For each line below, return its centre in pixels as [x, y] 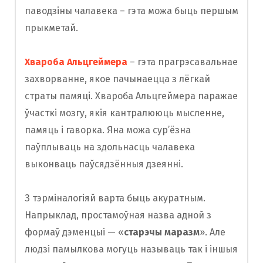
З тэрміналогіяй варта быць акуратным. [115, 198]
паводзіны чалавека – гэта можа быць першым [131, 11]
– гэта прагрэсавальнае [183, 62]
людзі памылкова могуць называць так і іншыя [131, 249]
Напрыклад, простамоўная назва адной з [118, 215]
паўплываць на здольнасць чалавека [110, 147]
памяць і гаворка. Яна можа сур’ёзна [108, 130]
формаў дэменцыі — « [74, 232]
